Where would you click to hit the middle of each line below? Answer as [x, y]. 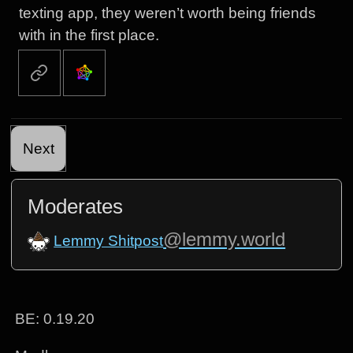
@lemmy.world [225, 240]
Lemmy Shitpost [109, 241]
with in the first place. [89, 35]
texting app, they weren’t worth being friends [167, 13]
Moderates [75, 206]
